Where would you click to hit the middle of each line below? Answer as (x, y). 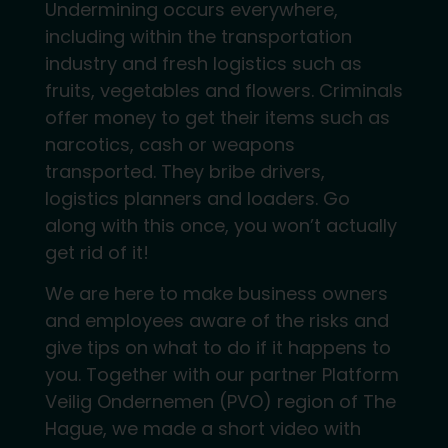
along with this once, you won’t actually (220, 225)
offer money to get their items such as (217, 117)
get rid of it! (96, 252)
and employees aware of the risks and (216, 321)
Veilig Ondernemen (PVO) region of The (220, 402)
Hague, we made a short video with (202, 429)
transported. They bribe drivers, (184, 171)
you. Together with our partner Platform (221, 375)
